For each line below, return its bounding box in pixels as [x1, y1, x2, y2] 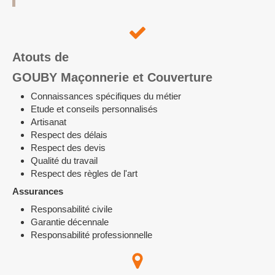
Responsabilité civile [31, 204, 112, 214]
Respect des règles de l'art [31, 168, 137, 179]
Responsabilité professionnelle [31, 230, 152, 240]
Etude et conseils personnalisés [31, 104, 158, 114]
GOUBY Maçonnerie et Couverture [12, 71, 212, 84]
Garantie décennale [31, 217, 109, 227]
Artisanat [31, 117, 66, 127]
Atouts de [12, 50, 69, 64]
